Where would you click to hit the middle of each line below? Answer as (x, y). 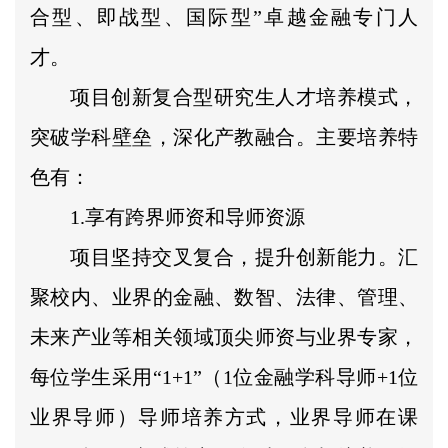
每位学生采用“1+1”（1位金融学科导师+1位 (224, 376)
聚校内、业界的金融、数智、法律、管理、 (224, 296)
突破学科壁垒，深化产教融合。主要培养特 (224, 136)
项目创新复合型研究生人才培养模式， (244, 96)
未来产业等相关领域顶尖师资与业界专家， (224, 336)
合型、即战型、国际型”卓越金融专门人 (224, 16)
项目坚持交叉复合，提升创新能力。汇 (244, 256)
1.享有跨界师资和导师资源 (187, 216)
